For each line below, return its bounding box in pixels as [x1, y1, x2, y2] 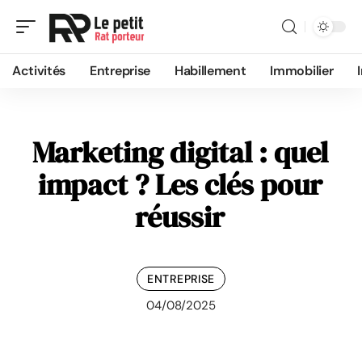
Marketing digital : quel [32, 133, 328, 172]
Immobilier [270, 62, 334, 79]
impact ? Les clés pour [37, 165, 322, 204]
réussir [135, 197, 225, 237]
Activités [12, 62, 66, 79]
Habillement [174, 62, 246, 79]
